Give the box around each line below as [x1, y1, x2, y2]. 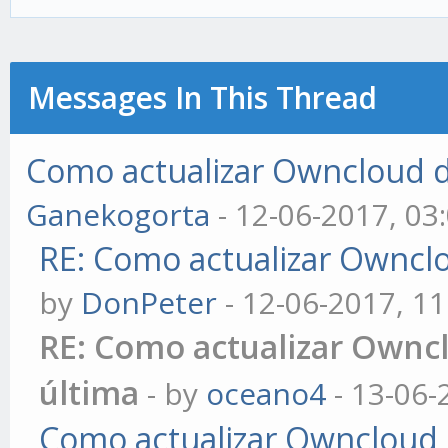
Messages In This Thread [27, 77, 377, 118]
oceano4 [206, 373, 327, 414]
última [39, 371, 140, 414]
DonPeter [81, 282, 218, 323]
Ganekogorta [26, 194, 211, 235]
